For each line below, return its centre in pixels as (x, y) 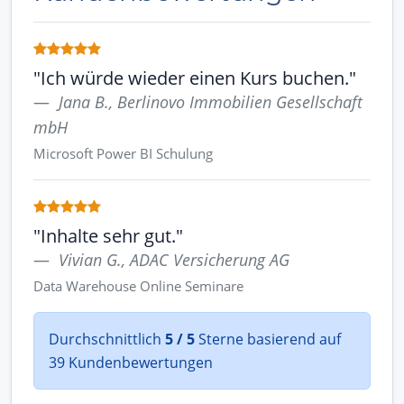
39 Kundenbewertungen (131, 362)
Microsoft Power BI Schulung (123, 153)
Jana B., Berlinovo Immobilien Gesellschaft (211, 101)
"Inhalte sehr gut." (108, 235)
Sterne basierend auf (268, 339)
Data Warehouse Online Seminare (138, 285)
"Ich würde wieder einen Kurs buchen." (195, 78)
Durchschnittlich (107, 339)
